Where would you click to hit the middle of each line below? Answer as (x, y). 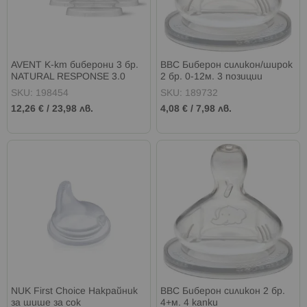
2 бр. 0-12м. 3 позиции (212, 77)
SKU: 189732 (189, 94)
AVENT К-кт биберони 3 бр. (75, 66)
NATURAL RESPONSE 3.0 (68, 77)
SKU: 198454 (40, 94)
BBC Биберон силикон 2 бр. (223, 291)
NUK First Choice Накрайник (74, 291)
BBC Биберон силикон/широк (227, 66)
